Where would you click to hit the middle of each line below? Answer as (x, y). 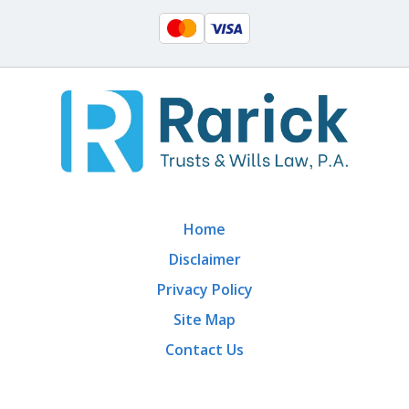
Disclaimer (204, 259)
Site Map (204, 319)
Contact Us (204, 349)
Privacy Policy (204, 289)
